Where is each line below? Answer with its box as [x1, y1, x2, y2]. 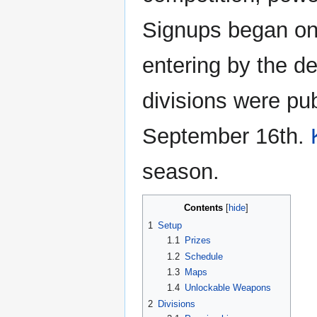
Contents [184, 202, 224, 214]
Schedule [184, 250, 223, 262]
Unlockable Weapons [184, 282, 271, 294]
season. [142, 159, 219, 185]
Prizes [184, 235, 211, 246]
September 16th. [142, 124, 311, 149]
